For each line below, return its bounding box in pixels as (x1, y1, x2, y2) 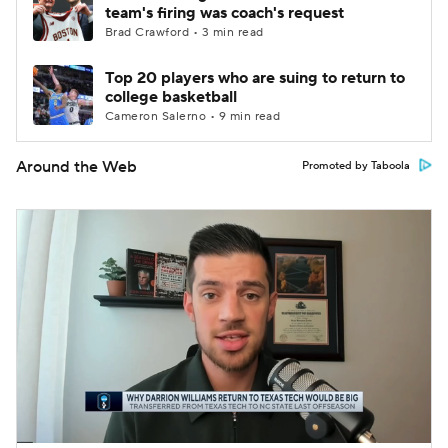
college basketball (105, 87, 237, 107)
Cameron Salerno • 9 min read (105, 109, 281, 124)
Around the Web (16, 157, 137, 177)
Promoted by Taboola (302, 159, 410, 173)
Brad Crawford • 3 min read (105, 25, 264, 40)
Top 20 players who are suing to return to (105, 68, 405, 88)
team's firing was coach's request (105, 3, 344, 23)
